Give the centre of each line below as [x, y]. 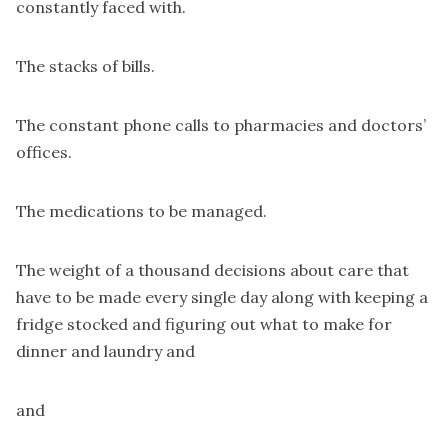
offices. [44, 152]
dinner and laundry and [105, 351]
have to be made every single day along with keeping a [222, 297]
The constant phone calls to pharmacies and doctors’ [221, 125]
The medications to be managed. [141, 211]
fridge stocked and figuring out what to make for [204, 324]
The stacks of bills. [85, 66]
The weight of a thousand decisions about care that [212, 270]
